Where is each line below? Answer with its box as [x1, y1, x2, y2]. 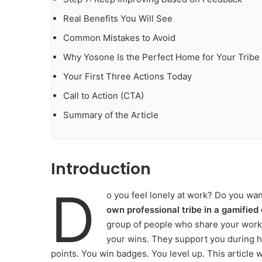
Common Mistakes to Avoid [63, 32, 175, 44]
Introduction [51, 158, 151, 180]
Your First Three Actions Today [63, 71, 192, 82]
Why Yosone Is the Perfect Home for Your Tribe [63, 51, 260, 63]
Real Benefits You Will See [63, 13, 173, 25]
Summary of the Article [63, 109, 158, 121]
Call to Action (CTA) [63, 90, 144, 102]
